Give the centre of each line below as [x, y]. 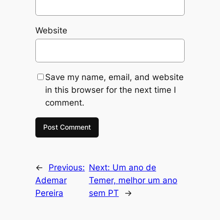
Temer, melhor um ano [133, 180]
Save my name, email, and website [114, 77]
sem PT [104, 193]
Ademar [51, 180]
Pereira [49, 193]
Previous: [67, 168]
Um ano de [134, 168]
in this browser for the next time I [110, 90]
